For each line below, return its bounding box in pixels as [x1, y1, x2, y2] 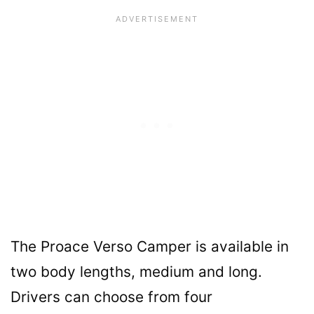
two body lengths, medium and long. [11, 262, 262, 280]
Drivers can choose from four [11, 287, 212, 306]
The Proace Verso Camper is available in [11, 237, 289, 255]
